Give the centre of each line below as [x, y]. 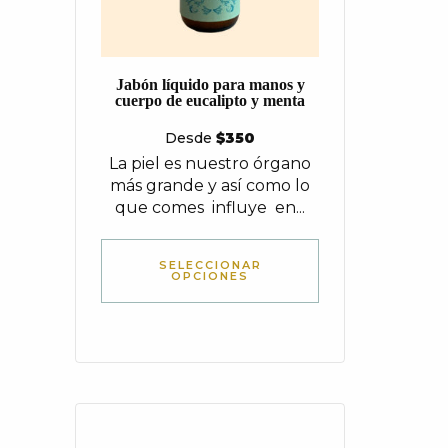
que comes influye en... [210, 207]
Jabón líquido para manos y [210, 84]
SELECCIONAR [210, 265]
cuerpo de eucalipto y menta [210, 100]
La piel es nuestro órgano [210, 163]
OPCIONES [210, 276]
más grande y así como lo [210, 185]
